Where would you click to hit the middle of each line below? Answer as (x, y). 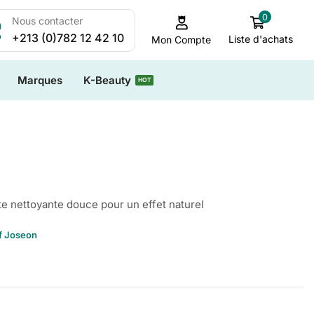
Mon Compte (182, 39)
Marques (40, 80)
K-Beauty (107, 80)
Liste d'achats (260, 39)
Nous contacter (48, 20)
